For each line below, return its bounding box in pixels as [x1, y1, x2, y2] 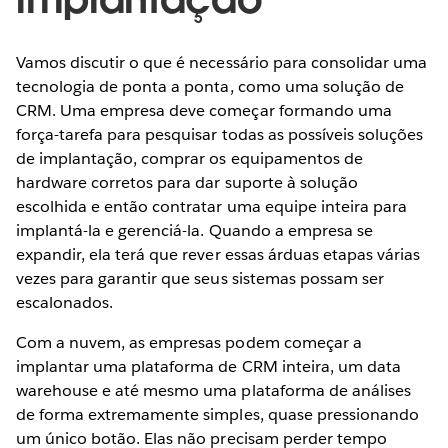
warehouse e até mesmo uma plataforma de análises [16, 379, 411, 401]
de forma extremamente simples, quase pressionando [16, 403, 419, 425]
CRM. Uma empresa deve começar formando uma [16, 99, 392, 121]
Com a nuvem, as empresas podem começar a [16, 331, 362, 353]
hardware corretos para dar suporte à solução [16, 171, 358, 193]
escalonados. [16, 291, 114, 313]
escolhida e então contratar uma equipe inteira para [16, 195, 407, 217]
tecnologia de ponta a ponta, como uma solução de [16, 75, 404, 97]
